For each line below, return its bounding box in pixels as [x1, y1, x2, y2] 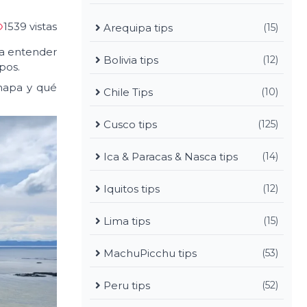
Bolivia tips [101, 53, 158, 66]
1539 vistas [3, 20, 57, 33]
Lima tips [101, 214, 150, 228]
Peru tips [101, 279, 150, 292]
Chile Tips [101, 86, 153, 99]
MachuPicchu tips [101, 247, 197, 260]
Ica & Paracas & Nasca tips [101, 150, 238, 163]
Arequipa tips [101, 21, 173, 34]
